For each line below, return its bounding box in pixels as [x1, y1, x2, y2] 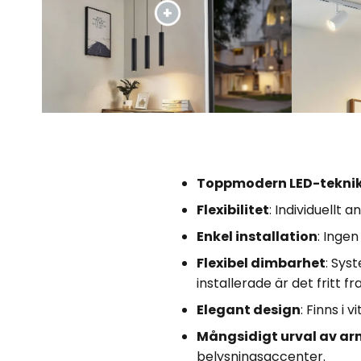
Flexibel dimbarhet [197, 254, 326, 273]
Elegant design [197, 301, 301, 320]
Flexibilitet [197, 201, 269, 220]
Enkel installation [197, 227, 317, 247]
